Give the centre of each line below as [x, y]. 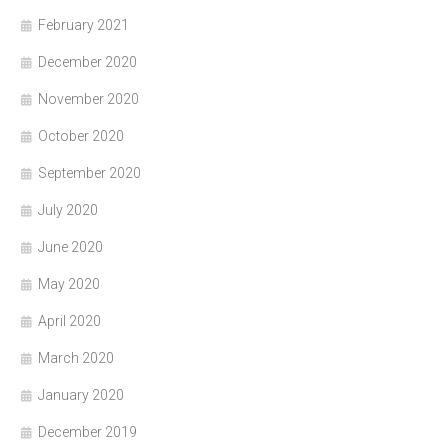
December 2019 [87, 432]
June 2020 [70, 247]
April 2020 [69, 321]
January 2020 [81, 395]
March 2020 [76, 358]
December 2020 [87, 62]
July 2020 [68, 210]
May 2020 [69, 284]
